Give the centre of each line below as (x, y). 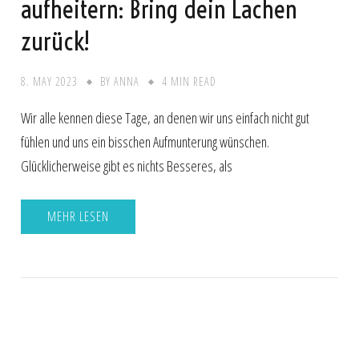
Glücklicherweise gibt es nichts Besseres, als (127, 165)
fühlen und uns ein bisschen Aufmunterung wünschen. (145, 141)
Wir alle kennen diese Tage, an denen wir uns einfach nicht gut (165, 117)
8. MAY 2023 (50, 81)
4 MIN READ (190, 81)
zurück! (56, 40)
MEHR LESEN (79, 217)
